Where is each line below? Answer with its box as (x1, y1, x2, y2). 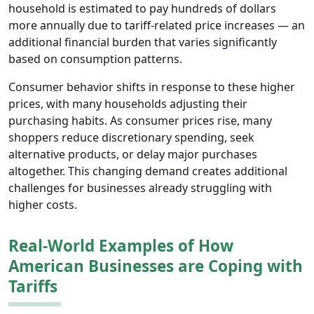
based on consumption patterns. (8, 51, 182, 67)
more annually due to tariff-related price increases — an (8, 18, 305, 34)
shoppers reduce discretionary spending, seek (8, 130, 254, 146)
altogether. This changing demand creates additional (8, 163, 287, 179)
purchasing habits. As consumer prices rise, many (8, 113, 272, 129)
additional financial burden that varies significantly (8, 34, 277, 50)
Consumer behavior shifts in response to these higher (8, 79, 295, 95)
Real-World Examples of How (8, 235, 233, 257)
